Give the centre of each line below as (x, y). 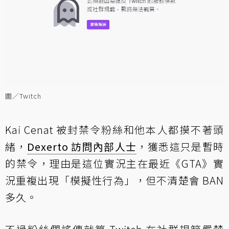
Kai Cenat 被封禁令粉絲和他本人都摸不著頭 (114, 129)
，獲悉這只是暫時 (180, 146)
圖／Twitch (23, 96)
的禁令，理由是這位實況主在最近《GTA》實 (114, 163)
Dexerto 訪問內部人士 (82, 146)
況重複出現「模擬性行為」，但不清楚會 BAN (114, 180)
